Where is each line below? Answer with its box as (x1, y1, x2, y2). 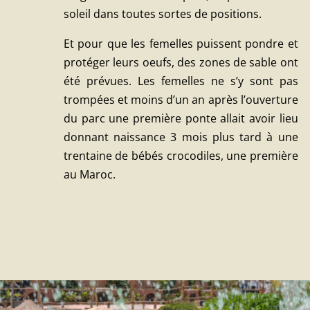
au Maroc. (63, 166, 116, 182)
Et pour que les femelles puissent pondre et (63, 35, 298, 51)
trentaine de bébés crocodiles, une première (63, 147, 298, 163)
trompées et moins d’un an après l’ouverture (63, 91, 298, 107)
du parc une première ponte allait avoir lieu (63, 110, 298, 126)
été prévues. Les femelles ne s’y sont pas (63, 73, 298, 89)
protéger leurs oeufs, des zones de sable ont (63, 54, 298, 70)
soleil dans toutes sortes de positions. (63, 6, 262, 21)
